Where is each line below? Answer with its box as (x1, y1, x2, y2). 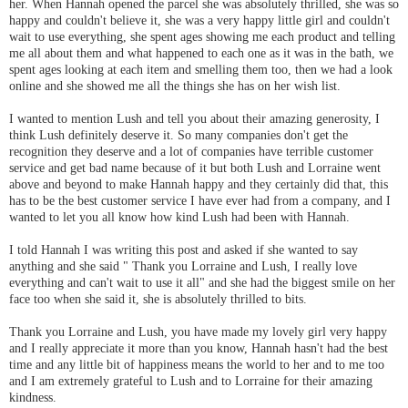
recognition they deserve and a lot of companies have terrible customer (9, 144, 373, 159)
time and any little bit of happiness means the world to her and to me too (9, 357, 384, 372)
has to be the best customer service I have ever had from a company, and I (9, 193, 391, 209)
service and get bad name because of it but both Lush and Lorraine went (9, 160, 381, 176)
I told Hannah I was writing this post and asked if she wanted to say (9, 242, 358, 258)
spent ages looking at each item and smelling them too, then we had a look (9, 62, 393, 77)
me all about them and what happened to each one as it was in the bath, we (9, 46, 393, 61)
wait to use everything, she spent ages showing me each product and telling (9, 29, 395, 45)
